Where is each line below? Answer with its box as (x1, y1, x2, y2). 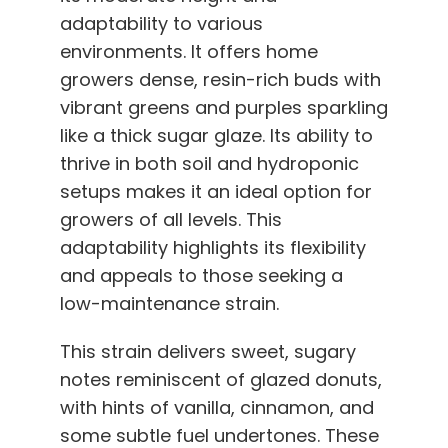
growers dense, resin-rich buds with (60, 66, 381, 92)
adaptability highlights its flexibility (60, 234, 366, 260)
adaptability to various (60, 10, 263, 36)
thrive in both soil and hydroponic (60, 150, 359, 176)
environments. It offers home (60, 38, 318, 64)
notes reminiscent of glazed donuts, (60, 366, 382, 392)
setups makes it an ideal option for (60, 178, 372, 204)
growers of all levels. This (60, 206, 282, 232)
